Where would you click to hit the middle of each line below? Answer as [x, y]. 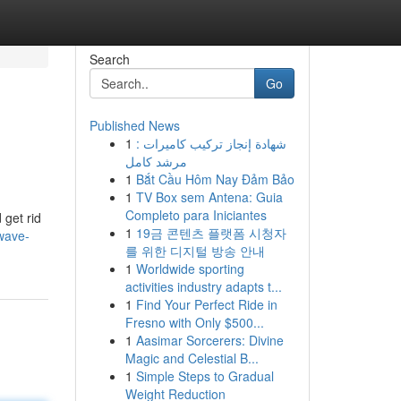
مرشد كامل [156, 161]
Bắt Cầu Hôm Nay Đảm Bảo [215, 179]
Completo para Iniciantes [196, 215]
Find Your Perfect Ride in [206, 304]
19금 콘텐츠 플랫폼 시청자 [211, 233]
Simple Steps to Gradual [205, 376]
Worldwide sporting [190, 269]
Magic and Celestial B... [192, 358]
